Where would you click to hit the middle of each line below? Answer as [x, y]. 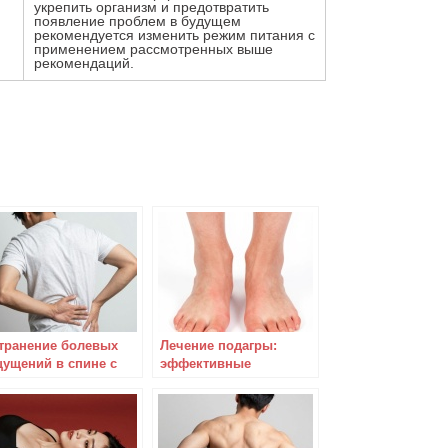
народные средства [223, 381]
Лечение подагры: [218, 345]
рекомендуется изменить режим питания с [174, 35]
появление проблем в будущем [139, 21]
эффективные [205, 363]
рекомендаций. [84, 63]
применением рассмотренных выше [153, 49]
